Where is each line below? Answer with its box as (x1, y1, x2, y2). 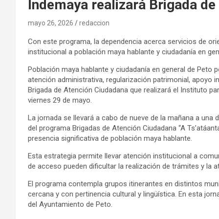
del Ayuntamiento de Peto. (28, 199, 112, 209)
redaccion (79, 19, 109, 27)
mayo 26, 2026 (28, 19, 73, 27)
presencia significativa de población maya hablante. (28, 133, 192, 143)
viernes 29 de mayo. (28, 95, 92, 105)
